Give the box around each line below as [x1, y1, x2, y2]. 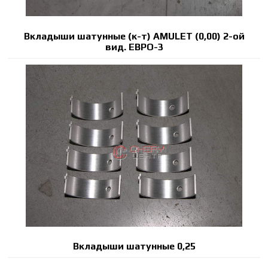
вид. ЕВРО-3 [105, 41, 163, 53]
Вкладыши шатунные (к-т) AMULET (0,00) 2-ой [23, 30, 245, 42]
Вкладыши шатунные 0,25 [72, 240, 196, 252]
